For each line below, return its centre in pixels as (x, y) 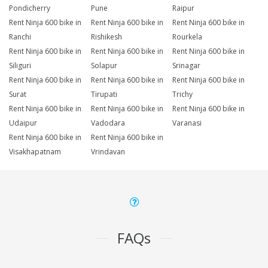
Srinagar (187, 66)
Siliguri (20, 66)
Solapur (104, 66)
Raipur (184, 8)
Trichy (183, 95)
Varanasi (187, 123)
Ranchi (20, 37)
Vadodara (108, 123)
